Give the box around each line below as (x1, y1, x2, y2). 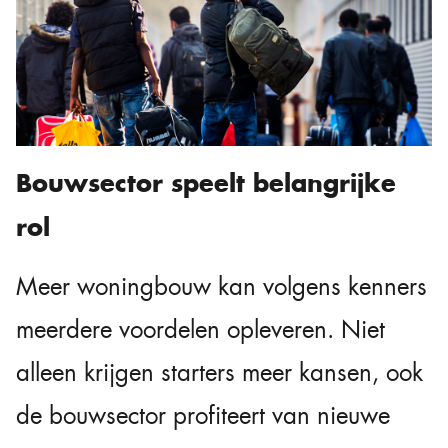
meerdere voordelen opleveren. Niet (16, 313, 385, 346)
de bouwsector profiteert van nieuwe (16, 399, 390, 432)
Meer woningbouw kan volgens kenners (16, 270, 427, 303)
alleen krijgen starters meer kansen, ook (16, 356, 423, 389)
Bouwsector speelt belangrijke (16, 166, 396, 199)
